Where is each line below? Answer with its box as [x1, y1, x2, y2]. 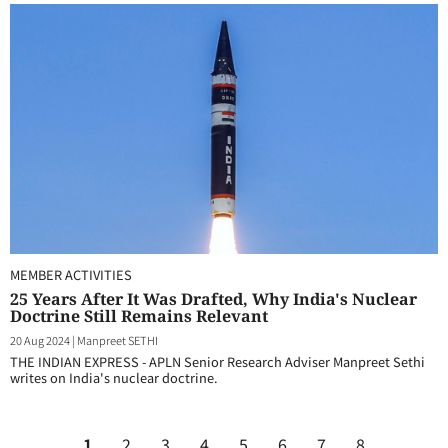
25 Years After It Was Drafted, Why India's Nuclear [10, 288, 417, 310]
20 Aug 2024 [10, 332, 70, 348]
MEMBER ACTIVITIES [10, 265, 132, 284]
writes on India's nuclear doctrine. [10, 368, 218, 387]
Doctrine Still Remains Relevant [10, 305, 268, 327]
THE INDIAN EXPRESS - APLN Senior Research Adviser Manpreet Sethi [10, 352, 425, 371]
